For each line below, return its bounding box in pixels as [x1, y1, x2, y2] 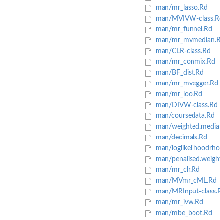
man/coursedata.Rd [153, 112, 215, 120]
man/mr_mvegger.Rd [153, 80, 218, 87]
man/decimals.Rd [153, 134, 207, 141]
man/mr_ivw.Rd [153, 199, 203, 206]
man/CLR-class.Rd [153, 48, 211, 55]
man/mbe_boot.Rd [153, 210, 212, 217]
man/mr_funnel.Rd [153, 26, 212, 33]
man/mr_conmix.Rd [153, 58, 215, 66]
